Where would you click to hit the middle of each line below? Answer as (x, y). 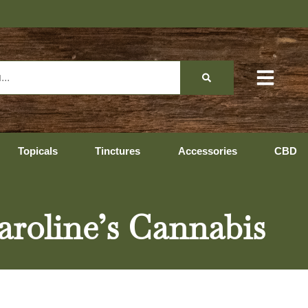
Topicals (37, 151)
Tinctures (118, 151)
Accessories (207, 151)
